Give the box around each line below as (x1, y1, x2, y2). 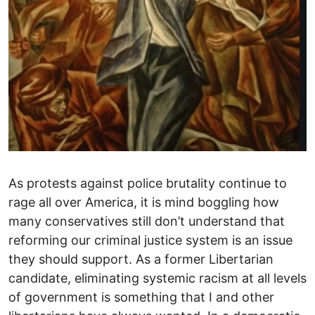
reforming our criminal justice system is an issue (8, 232, 292, 247)
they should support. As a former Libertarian (8, 251, 274, 266)
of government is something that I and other (8, 289, 274, 304)
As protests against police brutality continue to (8, 175, 287, 191)
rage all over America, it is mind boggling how (8, 194, 279, 210)
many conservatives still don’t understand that (8, 213, 285, 229)
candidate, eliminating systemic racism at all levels (8, 270, 307, 285)
